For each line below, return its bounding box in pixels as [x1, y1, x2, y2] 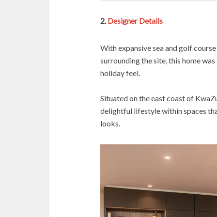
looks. [100, 119, 120, 128]
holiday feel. [100, 68, 140, 78]
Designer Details [108, 16, 163, 26]
